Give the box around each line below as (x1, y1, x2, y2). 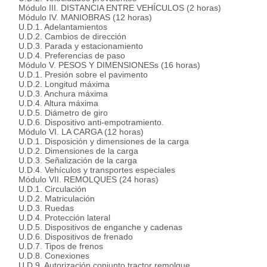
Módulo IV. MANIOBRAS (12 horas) (9, 13, 152, 22)
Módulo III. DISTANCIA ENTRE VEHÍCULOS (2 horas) (9, 3, 221, 13)
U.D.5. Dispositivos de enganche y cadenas (9, 222, 182, 232)
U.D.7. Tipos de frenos (9, 241, 103, 251)
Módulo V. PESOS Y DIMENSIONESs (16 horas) (9, 60, 200, 70)
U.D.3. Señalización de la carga (9, 156, 137, 165)
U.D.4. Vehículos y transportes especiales (9, 165, 175, 175)
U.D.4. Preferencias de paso (9, 51, 125, 60)
